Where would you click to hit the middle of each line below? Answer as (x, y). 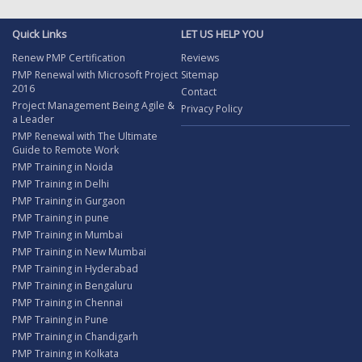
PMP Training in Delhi (61, 184)
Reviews (200, 58)
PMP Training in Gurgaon (69, 201)
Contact (199, 92)
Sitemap (200, 75)
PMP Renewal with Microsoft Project (95, 75)
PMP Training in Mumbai (67, 235)
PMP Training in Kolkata (65, 354)
